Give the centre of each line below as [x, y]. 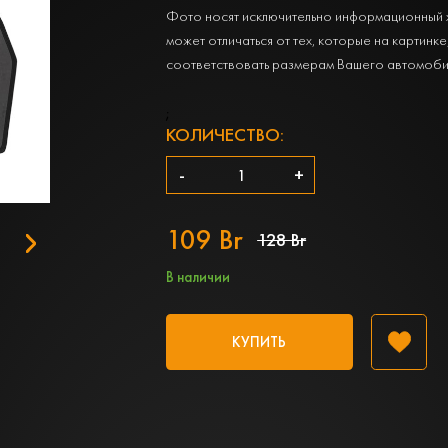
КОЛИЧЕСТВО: [225, 135]
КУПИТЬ [259, 342]
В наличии [198, 277]
